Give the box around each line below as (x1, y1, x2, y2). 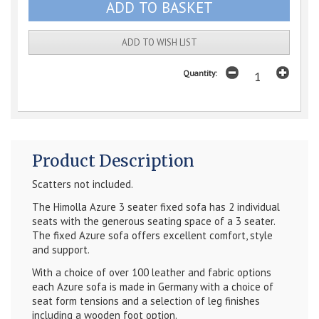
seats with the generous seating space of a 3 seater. (32, 214, 275, 229)
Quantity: (183, 68, 218, 79)
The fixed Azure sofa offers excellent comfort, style (32, 229, 273, 243)
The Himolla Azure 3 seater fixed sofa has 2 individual (32, 200, 280, 214)
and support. (32, 243, 92, 257)
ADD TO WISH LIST (121, 36, 197, 49)
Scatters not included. (32, 177, 133, 192)
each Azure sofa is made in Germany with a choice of (32, 280, 273, 294)
